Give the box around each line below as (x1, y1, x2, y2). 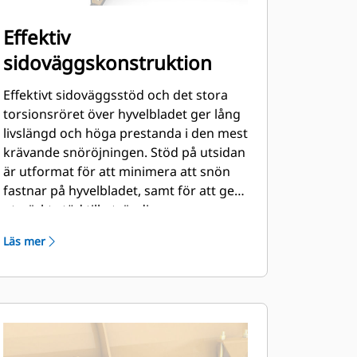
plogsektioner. (2, 220, 88, 237)
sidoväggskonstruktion (2, 49, 212, 76)
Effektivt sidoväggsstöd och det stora (2, 86, 228, 104)
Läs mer (2, 233, 45, 249)
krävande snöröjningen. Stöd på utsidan (2, 143, 245, 161)
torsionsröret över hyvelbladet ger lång (2, 105, 241, 123)
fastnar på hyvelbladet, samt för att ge (2, 182, 234, 199)
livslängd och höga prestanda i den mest (2, 124, 248, 142)
